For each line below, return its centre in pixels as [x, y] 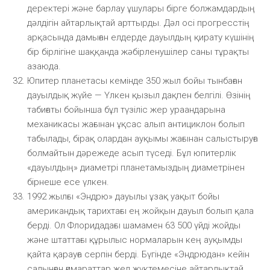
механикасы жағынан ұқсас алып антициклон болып [136, 124]
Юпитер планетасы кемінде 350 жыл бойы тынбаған [135, 80]
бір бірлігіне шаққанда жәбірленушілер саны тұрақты [138, 52]
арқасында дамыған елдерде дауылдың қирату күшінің [141, 37]
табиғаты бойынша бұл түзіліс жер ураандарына [126, 109]
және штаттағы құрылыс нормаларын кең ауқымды [135, 240]
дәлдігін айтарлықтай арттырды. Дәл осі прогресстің [138, 23]
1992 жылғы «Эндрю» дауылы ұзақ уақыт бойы [123, 196]
